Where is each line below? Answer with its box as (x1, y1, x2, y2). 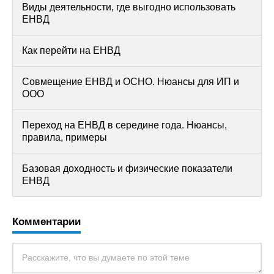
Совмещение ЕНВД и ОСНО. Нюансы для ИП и (22, 76, 239, 87)
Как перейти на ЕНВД (22, 45, 120, 56)
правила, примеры (22, 132, 107, 143)
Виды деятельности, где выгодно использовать (22, 2, 235, 12)
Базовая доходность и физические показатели (22, 163, 232, 174)
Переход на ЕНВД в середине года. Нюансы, (22, 120, 227, 130)
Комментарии (12, 216, 81, 228)
